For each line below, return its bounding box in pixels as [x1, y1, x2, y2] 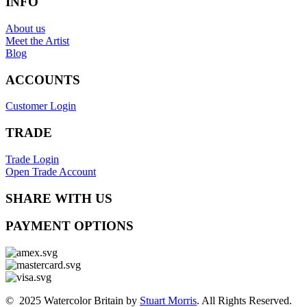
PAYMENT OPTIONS [5, 219, 134, 234]
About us [5, 23, 45, 34]
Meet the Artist [5, 35, 69, 47]
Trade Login [5, 153, 59, 165]
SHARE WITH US [5, 191, 112, 206]
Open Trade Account [5, 165, 96, 177]
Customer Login [5, 100, 76, 112]
